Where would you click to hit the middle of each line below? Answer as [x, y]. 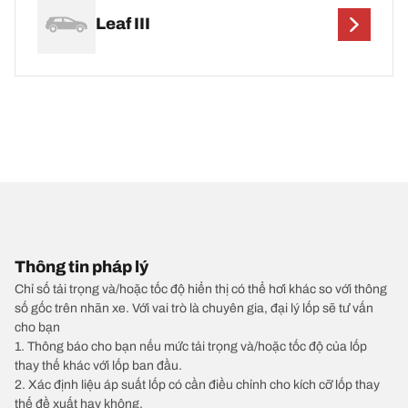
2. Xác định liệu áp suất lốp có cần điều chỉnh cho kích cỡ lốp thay [197, 384]
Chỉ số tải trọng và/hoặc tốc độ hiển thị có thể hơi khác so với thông [201, 289]
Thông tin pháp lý [82, 266]
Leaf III [123, 24]
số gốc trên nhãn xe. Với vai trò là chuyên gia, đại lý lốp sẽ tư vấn [194, 308]
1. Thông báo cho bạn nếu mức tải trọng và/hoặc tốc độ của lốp [191, 346]
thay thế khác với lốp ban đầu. [98, 365]
